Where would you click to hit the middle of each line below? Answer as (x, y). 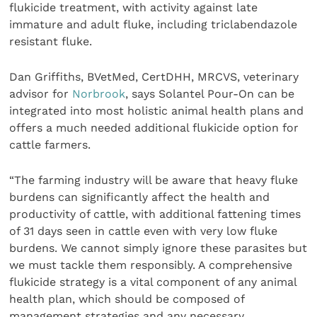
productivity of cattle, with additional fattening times (155, 214)
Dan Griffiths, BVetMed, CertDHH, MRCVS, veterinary (154, 76)
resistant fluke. (53, 41)
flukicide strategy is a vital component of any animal (153, 282)
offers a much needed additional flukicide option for (154, 127)
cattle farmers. (50, 144)
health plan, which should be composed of (127, 299)
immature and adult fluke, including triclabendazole (154, 24)
